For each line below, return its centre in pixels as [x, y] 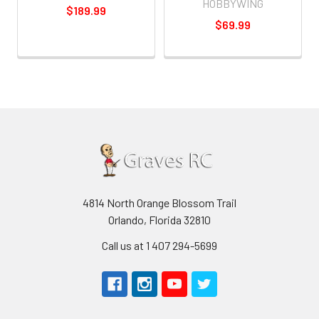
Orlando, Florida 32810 [159, 219]
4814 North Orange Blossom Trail [159, 202]
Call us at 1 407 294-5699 [159, 245]
